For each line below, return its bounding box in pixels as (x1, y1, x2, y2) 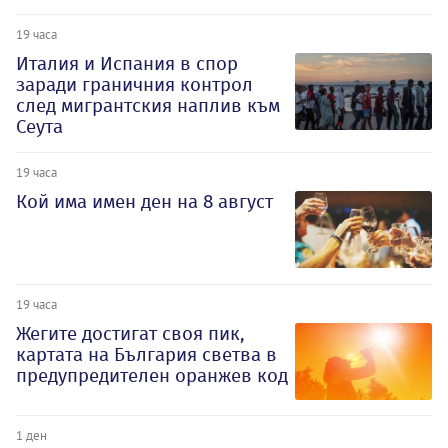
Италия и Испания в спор (16, 51, 238, 75)
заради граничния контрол (16, 72, 253, 96)
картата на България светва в (16, 342, 277, 366)
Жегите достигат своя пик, (16, 321, 245, 345)
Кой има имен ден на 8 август (16, 189, 273, 213)
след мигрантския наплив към (16, 93, 280, 117)
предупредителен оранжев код (16, 363, 288, 387)
